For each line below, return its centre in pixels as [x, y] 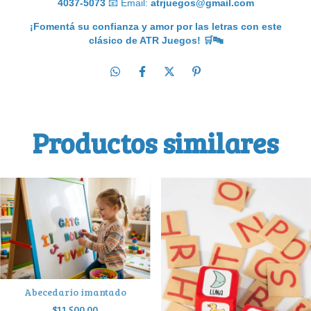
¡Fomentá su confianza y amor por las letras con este [155, 26]
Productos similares [155, 142]
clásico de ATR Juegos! [146, 40]
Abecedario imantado [75, 292]
